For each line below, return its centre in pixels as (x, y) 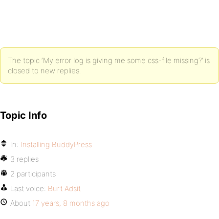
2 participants (33, 174)
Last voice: (29, 188)
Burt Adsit (64, 188)
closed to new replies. (44, 71)
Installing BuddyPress (56, 144)
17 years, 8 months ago (71, 203)
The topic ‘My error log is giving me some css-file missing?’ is (109, 60)
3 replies (24, 159)
